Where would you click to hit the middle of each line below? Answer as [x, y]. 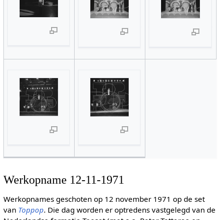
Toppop [31, 210]
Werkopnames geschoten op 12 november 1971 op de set [104, 199]
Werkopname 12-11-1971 [64, 180]
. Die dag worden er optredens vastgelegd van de [129, 210]
